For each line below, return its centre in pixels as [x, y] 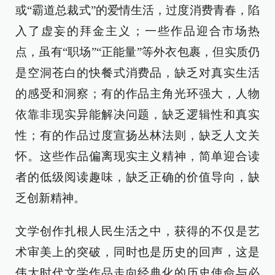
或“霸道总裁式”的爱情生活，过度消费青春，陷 [137, 10]
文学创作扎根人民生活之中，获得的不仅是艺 [137, 231]
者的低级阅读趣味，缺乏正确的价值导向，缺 [137, 177]
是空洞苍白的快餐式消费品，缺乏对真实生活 [137, 73]
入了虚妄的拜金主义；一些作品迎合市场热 [137, 31]
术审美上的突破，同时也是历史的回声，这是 [137, 252]
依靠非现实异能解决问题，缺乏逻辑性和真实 [137, 114]
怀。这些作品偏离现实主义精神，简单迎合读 [137, 156]
